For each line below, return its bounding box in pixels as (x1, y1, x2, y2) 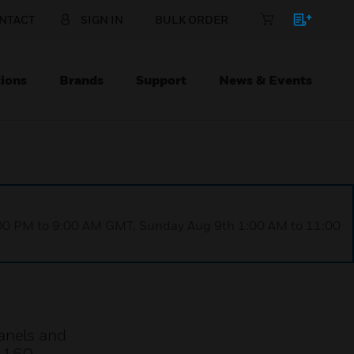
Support (136, 72, 186, 88)
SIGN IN (81, 13, 123, 26)
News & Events (219, 72, 312, 88)
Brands (59, 72, 104, 88)
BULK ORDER (155, 13, 228, 26)
